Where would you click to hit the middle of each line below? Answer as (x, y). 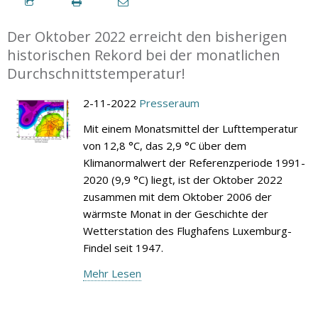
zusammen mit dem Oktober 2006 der (177, 196)
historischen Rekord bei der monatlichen (144, 55)
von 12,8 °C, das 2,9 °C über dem (164, 145)
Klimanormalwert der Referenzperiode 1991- (194, 162)
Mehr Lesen (112, 273)
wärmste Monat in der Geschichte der (175, 213)
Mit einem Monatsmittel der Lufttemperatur (190, 128)
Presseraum (169, 103)
